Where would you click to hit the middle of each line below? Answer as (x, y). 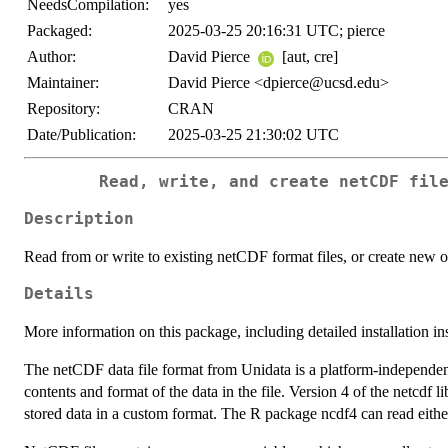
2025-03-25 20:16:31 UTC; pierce (276, 31)
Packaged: (59, 31)
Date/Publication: (81, 135)
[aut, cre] (308, 57)
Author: (51, 57)
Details (59, 293)
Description (79, 218)
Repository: (63, 109)
